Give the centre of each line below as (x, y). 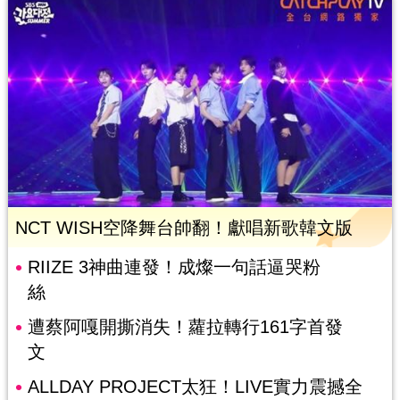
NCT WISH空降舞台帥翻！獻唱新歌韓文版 (183, 227)
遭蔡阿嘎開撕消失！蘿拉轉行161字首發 (185, 326)
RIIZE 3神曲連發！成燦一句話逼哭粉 (174, 267)
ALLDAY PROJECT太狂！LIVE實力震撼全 (195, 386)
